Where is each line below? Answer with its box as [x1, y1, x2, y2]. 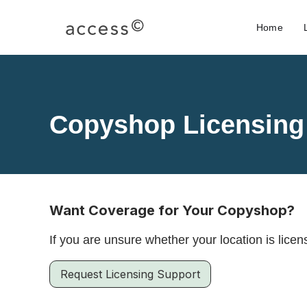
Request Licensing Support [60, 267, 200, 281]
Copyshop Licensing [49, 110, 304, 139]
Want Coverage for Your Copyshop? [49, 202, 295, 219]
